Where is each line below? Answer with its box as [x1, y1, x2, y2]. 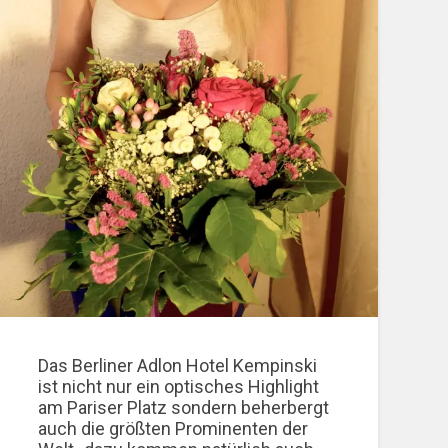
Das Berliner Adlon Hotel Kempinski [38, 354, 318, 376]
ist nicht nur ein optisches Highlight [38, 375, 320, 397]
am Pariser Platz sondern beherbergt [38, 396, 330, 418]
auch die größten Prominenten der [38, 417, 309, 439]
